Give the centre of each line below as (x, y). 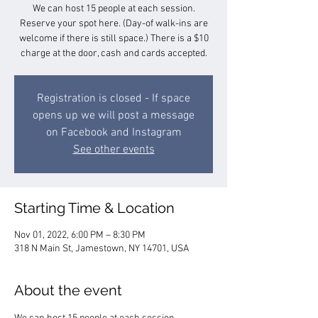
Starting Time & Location (94, 208)
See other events (114, 150)
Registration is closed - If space (114, 99)
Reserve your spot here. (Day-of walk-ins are (114, 24)
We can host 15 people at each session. (114, 9)
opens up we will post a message (114, 116)
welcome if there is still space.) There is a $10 (114, 39)
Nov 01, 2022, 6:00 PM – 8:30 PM (80, 236)
